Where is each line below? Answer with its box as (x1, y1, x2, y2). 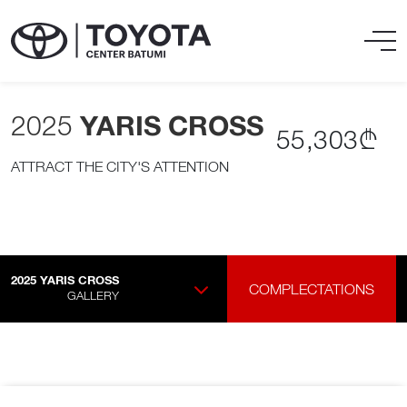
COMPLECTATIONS (249, 281, 374, 297)
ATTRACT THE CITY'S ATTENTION (11, 158, 229, 174)
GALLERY (67, 288, 119, 303)
